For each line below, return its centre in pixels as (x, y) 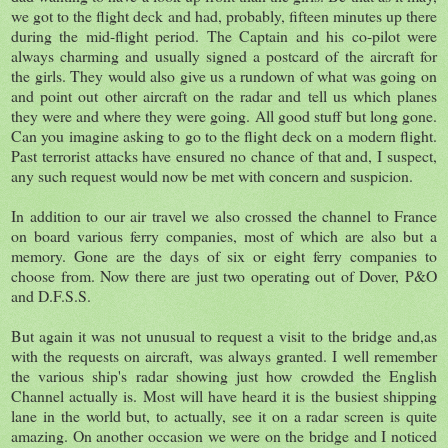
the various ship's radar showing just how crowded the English (224, 375)
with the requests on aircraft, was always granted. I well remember (224, 355)
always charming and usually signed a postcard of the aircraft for (224, 55)
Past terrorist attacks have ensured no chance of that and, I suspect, (224, 155)
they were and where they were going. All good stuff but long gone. (224, 115)
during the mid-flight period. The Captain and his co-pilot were (224, 35)
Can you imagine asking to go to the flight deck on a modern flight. (224, 135)
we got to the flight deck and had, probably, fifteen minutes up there (224, 15)
